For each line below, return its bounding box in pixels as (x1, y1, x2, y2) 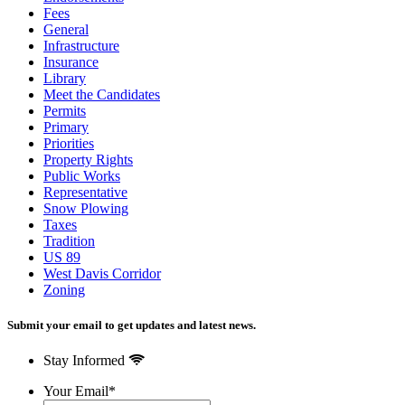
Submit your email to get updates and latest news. (7, 318, 256, 333)
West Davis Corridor (43, 265, 161, 281)
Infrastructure (43, 37, 119, 53)
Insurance (43, 53, 99, 70)
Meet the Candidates (43, 86, 160, 102)
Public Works (43, 167, 120, 184)
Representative (43, 184, 127, 200)
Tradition (43, 232, 95, 249)
